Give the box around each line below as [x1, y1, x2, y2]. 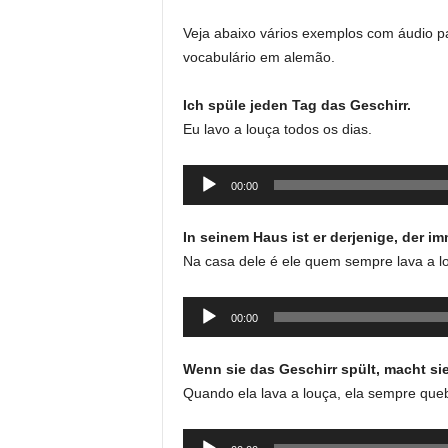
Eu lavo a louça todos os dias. [182, 121, 372, 137]
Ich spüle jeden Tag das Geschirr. [182, 97, 411, 113]
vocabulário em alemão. [182, 49, 335, 65]
